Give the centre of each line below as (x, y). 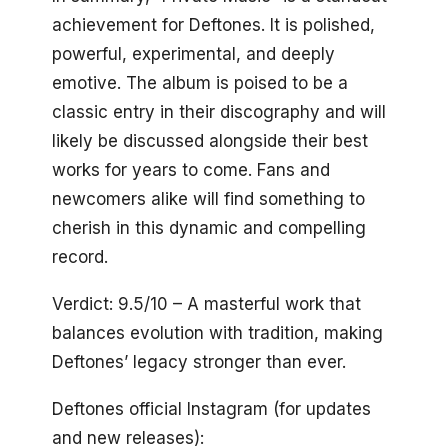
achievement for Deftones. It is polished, (213, 25)
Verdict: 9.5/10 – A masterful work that (206, 304)
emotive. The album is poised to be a (200, 83)
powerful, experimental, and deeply (193, 54)
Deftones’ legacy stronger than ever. (199, 362)
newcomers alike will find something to (208, 199)
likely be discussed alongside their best (210, 141)
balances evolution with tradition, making (217, 333)
